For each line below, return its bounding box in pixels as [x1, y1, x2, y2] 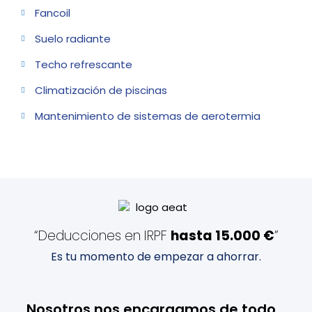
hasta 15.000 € [170, 226, 274, 245]
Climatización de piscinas [34, 82, 167, 97]
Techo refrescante [34, 56, 132, 72]
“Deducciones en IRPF [33, 226, 171, 245]
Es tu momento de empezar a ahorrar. [51, 248, 261, 265]
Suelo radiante [34, 31, 111, 46]
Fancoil [34, 5, 70, 20]
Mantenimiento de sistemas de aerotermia [34, 108, 260, 123]
